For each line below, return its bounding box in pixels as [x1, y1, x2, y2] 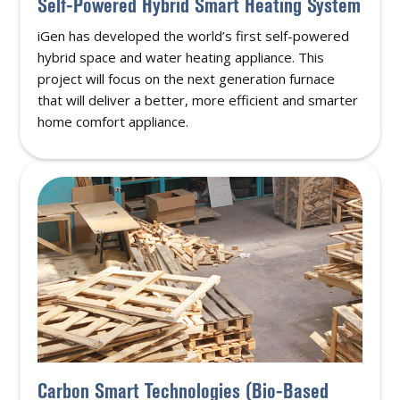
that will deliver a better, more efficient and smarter [37, 90, 359, 109]
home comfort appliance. [37, 112, 189, 130]
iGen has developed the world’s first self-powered [37, 26, 350, 45]
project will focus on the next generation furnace [37, 69, 336, 87]
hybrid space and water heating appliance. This [37, 47, 325, 66]
